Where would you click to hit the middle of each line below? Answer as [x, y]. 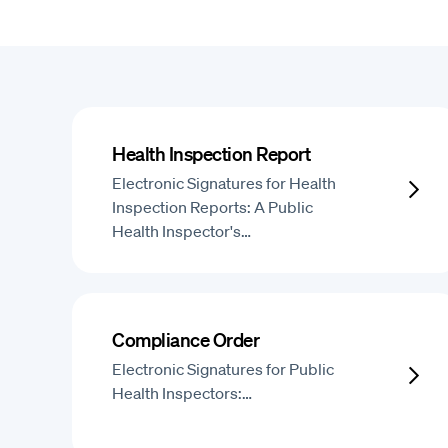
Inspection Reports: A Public [213, 207]
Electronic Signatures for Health [224, 183]
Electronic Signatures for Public [223, 369]
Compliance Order [186, 339]
